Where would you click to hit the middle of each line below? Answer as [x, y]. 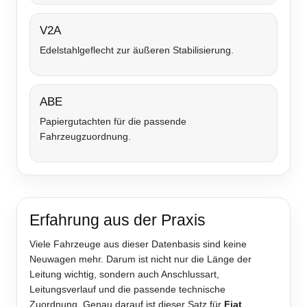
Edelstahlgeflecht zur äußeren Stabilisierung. [137, 50]
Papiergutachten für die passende [113, 122]
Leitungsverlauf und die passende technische [127, 290]
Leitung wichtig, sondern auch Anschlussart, [124, 274]
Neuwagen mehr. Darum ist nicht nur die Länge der [140, 259]
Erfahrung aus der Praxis [118, 220]
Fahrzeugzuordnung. [85, 137]
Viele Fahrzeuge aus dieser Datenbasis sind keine [138, 244]
